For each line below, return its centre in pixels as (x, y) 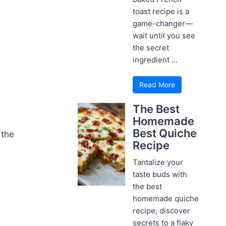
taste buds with (160, 174)
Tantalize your (158, 162)
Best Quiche (165, 133)
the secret (151, 47)
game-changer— (163, 23)
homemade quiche (166, 198)
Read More (157, 84)
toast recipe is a (161, 11)
